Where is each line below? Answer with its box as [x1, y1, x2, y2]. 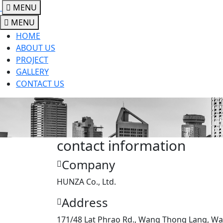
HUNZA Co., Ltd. [57, 176, 116, 187]
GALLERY [16, 66, 49, 77]
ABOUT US [16, 42, 55, 53]
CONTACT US [16, 78, 64, 89]
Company [62, 156, 115, 173]
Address [62, 194, 108, 211]
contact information [57, 136, 186, 155]
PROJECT [16, 54, 48, 65]
